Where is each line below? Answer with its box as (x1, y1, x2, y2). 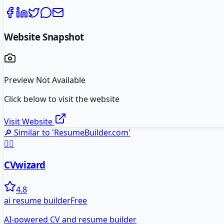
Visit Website (4, 116, 54, 127)
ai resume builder (4, 194, 70, 206)
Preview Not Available (4, 74, 85, 86)
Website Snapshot (4, 30, 84, 43)
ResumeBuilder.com (54, 127, 128, 138)
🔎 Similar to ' (4, 127, 54, 138)
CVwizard (4, 158, 46, 171)
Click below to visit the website (4, 93, 119, 105)
